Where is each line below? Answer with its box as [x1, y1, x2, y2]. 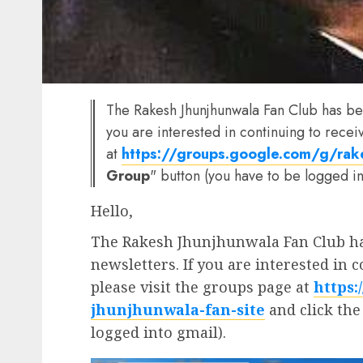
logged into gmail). [91, 322, 226, 342]
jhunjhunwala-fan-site [91, 299, 265, 319]
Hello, [91, 200, 133, 220]
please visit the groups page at [91, 276, 314, 297]
